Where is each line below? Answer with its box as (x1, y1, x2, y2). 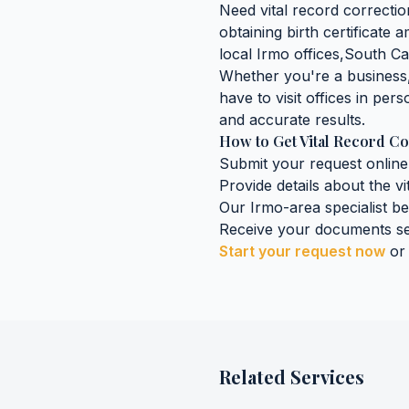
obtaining (219, 23, 287, 41)
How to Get (219, 131, 299, 151)
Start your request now (219, 242, 385, 260)
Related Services (219, 364, 364, 389)
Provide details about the (219, 176, 395, 194)
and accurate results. (219, 110, 365, 129)
